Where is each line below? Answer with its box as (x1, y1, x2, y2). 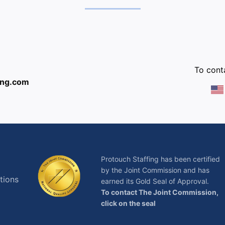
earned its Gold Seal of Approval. (100, 176, 209, 185)
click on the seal (100, 198, 156, 207)
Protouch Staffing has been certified (100, 154, 220, 163)
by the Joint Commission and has (100, 165, 209, 174)
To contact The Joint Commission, (100, 187, 218, 196)
